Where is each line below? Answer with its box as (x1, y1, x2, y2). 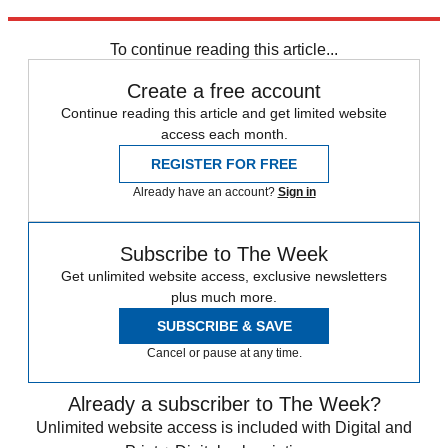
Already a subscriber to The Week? (67, 392, 381, 415)
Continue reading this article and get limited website (61, 104, 387, 121)
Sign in (277, 184, 316, 199)
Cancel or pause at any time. (146, 345, 302, 360)
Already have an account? (132, 184, 278, 199)
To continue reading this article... (110, 40, 338, 58)
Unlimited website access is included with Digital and (36, 418, 412, 436)
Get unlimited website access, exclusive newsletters (61, 267, 387, 284)
